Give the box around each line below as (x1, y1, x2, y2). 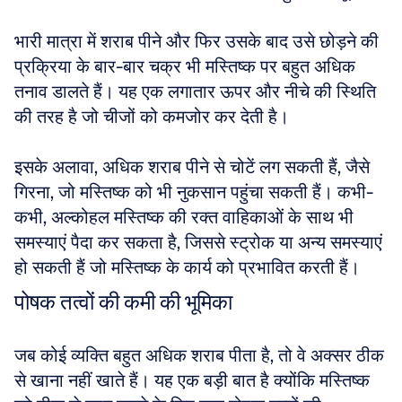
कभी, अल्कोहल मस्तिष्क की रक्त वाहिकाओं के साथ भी (14, 205, 354, 229)
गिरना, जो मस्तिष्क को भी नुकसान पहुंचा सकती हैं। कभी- (14, 180, 373, 204)
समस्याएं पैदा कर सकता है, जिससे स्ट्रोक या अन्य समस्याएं (14, 231, 382, 254)
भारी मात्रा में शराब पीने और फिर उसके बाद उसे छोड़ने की (14, 30, 379, 53)
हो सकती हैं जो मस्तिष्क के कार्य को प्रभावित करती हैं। (14, 256, 360, 279)
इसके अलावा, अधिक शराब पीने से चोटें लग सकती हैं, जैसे (14, 155, 370, 179)
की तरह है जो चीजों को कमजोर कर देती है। (14, 105, 293, 128)
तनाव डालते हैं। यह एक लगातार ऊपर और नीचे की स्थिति (14, 80, 376, 103)
